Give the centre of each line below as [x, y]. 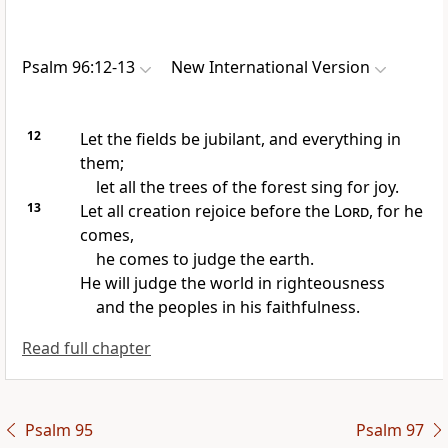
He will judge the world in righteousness [232, 283]
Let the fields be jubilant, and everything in [240, 139]
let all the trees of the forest [201, 187]
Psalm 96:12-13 [78, 67]
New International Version [270, 67]
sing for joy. [352, 187]
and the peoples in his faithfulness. [227, 307]
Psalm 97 [389, 430]
